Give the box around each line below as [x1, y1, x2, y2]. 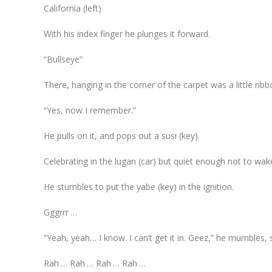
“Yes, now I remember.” [44, 104, 136, 116]
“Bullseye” [44, 53, 83, 65]
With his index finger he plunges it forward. [44, 27, 210, 39]
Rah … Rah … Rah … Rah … [44, 257, 146, 269]
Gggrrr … [44, 206, 77, 218]
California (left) [44, 2, 101, 14]
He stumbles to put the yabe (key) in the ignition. [44, 180, 234, 192]
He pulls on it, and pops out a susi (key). [44, 129, 200, 141]
